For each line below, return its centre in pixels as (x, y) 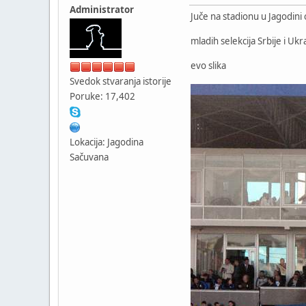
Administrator (102, 9)
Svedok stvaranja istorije (121, 81)
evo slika (208, 65)
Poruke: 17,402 (102, 96)
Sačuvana (89, 157)
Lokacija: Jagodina (107, 142)
